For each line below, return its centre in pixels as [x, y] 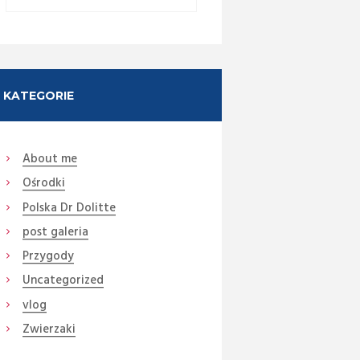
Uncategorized [63, 281]
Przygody [48, 257]
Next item [144, 209]
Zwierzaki [49, 329]
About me [49, 160]
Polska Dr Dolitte [69, 208]
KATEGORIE [38, 96]
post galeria [55, 232]
